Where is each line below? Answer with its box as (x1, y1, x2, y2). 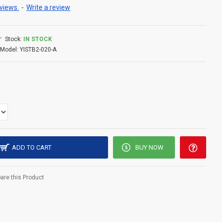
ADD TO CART (12, 144, 52, 151)
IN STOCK (23, 36, 52, 43)
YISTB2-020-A (20, 46, 56, 53)
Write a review (26, 3, 70, 11)
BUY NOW (135, 144, 164, 151)
